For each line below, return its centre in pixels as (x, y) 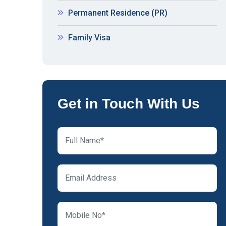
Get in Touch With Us (129, 104)
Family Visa (88, 38)
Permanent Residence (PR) (117, 13)
